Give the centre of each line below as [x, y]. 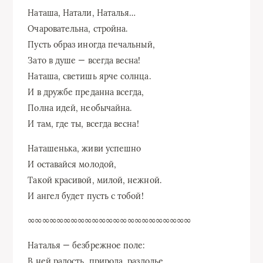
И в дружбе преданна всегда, [86, 92]
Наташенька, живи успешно [85, 148]
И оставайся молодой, [72, 164]
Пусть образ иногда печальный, [91, 44]
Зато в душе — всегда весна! [84, 60]
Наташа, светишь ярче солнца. [89, 76]
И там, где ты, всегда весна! [83, 124]
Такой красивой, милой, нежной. [95, 180]
